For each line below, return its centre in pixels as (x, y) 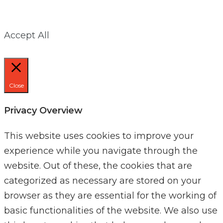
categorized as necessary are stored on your (103, 180)
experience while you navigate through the (101, 151)
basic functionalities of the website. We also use (111, 210)
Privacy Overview (43, 110)
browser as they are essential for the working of (110, 195)
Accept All (27, 35)
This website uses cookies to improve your (99, 136)
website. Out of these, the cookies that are (98, 166)
